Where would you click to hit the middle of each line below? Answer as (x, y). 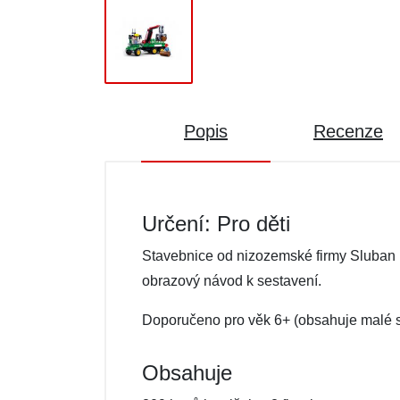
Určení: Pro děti (216, 224)
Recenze (348, 131)
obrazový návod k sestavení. (232, 281)
